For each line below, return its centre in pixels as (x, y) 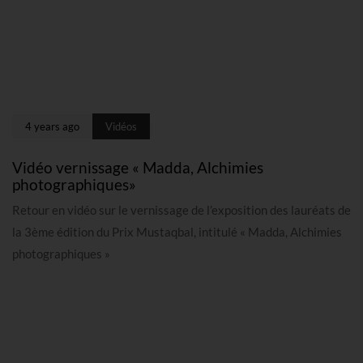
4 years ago (52, 127)
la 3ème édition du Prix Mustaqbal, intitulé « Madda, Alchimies (177, 232)
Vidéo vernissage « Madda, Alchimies (138, 168)
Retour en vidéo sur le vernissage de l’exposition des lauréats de (181, 210)
